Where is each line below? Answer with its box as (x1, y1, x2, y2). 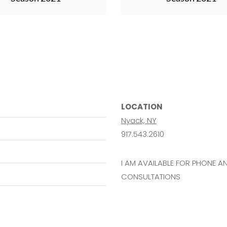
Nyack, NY (121, 115, 157, 126)
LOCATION (121, 101, 163, 112)
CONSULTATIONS (121, 171, 180, 182)
